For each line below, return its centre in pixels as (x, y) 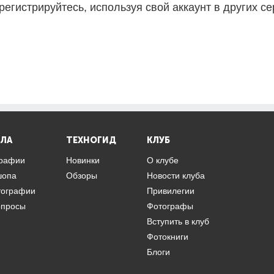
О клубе (163, 160)
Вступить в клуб (178, 221)
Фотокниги (168, 237)
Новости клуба (176, 176)
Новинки (83, 160)
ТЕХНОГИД (91, 140)
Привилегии (171, 191)
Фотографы (170, 206)
